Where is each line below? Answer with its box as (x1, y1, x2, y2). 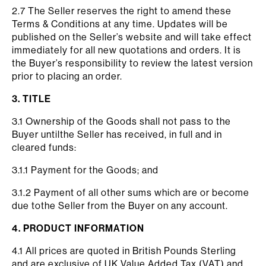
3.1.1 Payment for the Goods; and (12, 164, 159, 176)
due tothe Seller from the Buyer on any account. (12, 199, 228, 211)
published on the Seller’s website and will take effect (12, 31, 252, 43)
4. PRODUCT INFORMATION (12, 222, 144, 234)
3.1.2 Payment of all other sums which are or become (12, 186, 249, 198)
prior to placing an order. (12, 70, 122, 82)
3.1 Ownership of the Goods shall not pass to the (12, 115, 231, 127)
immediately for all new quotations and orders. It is (12, 44, 241, 56)
